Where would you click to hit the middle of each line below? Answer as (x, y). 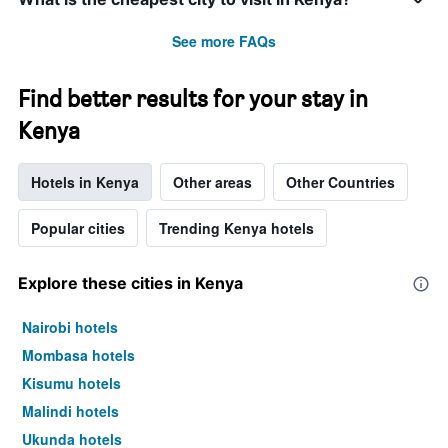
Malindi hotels (70, 411)
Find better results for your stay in (193, 99)
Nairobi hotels (70, 327)
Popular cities (78, 228)
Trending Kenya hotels (236, 228)
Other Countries (340, 182)
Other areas (212, 182)
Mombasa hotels (78, 355)
